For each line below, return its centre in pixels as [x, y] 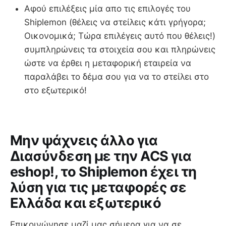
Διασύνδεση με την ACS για [101, 156]
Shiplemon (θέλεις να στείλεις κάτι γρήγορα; [115, 22]
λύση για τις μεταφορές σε [98, 188]
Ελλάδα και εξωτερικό [86, 203]
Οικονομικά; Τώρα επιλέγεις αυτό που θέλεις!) [120, 36]
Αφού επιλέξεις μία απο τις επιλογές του [107, 8]
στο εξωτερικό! [66, 90]
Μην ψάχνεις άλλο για [84, 141]
